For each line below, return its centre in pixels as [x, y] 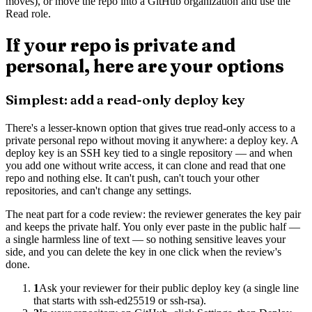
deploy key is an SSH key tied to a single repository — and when [149, 153]
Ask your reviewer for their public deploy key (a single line [169, 288]
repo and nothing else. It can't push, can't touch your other [132, 178]
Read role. [28, 14]
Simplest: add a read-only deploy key [125, 100]
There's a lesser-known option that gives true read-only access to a [150, 127]
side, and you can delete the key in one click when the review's [143, 251]
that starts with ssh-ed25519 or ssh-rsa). [120, 300]
